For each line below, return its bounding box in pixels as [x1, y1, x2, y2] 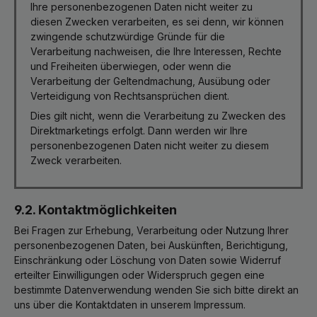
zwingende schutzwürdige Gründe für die [30, 30, 225, 42]
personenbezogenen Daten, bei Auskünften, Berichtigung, [14, 239, 288, 251]
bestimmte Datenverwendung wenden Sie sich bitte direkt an [14, 284, 299, 296]
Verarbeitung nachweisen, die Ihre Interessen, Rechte [30, 45, 282, 57]
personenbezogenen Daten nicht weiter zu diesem [30, 139, 269, 151]
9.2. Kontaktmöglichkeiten [14, 202, 177, 217]
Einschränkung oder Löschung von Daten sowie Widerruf [14, 254, 281, 266]
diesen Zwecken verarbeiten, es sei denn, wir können [30, 16, 284, 28]
